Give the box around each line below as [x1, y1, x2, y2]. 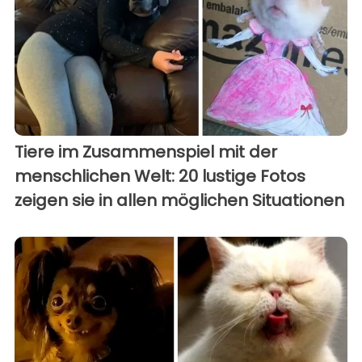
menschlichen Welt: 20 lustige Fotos [15, 164, 305, 187]
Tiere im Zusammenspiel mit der [15, 140, 277, 163]
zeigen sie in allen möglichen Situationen [15, 188, 344, 212]
